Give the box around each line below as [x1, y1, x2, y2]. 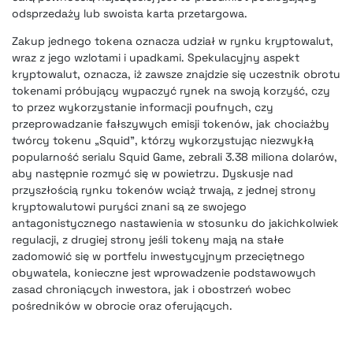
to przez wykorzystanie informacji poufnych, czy [12, 100, 273, 115]
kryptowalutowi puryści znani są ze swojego [12, 199, 247, 214]
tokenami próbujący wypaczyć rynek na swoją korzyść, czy [12, 84, 330, 98]
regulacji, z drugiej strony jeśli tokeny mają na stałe [12, 232, 284, 247]
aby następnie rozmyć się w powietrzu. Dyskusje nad [12, 166, 293, 181]
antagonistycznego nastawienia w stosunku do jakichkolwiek [12, 216, 339, 231]
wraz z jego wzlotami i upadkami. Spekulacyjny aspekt [12, 50, 299, 65]
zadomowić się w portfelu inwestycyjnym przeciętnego [12, 249, 305, 264]
